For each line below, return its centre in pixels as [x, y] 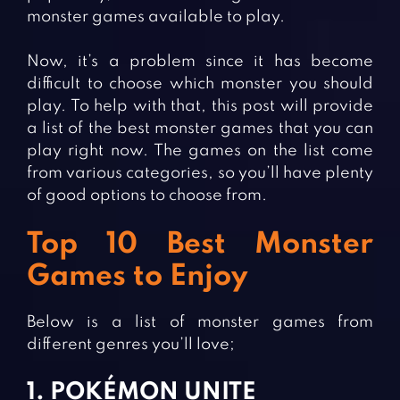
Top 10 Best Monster [200, 246]
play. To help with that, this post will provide [200, 107]
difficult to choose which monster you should [200, 84]
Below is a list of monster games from [200, 323]
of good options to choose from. [147, 196]
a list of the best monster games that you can [200, 129]
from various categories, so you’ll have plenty [200, 174]
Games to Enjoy [137, 278]
